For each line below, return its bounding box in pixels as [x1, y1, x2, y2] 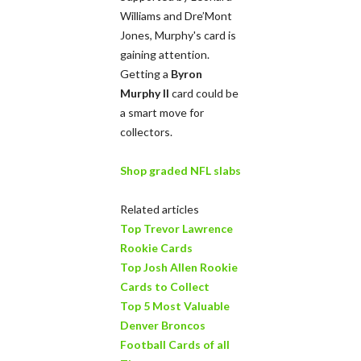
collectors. [120, 124, 172, 139]
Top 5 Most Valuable [120, 298, 230, 313]
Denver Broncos [120, 317, 205, 332]
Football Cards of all [120, 337, 230, 351]
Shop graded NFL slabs [120, 163, 241, 177]
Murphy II [120, 85, 169, 100]
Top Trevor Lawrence [120, 221, 233, 235]
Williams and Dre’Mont [120, 8, 232, 23]
